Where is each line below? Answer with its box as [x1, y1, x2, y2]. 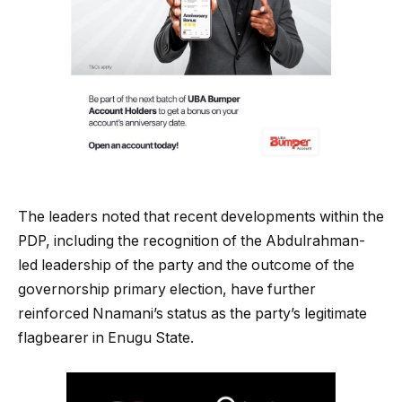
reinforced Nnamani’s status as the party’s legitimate [18, 305, 367, 323]
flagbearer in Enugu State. [18, 329, 194, 347]
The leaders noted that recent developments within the [18, 208, 384, 226]
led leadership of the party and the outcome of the [18, 257, 354, 275]
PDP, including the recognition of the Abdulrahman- [18, 232, 365, 250]
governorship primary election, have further [18, 281, 316, 299]
